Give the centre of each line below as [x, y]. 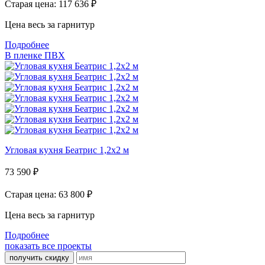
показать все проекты [48, 246]
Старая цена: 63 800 [46, 195]
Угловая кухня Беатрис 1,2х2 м [67, 150]
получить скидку [39, 258]
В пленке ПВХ [35, 56]
